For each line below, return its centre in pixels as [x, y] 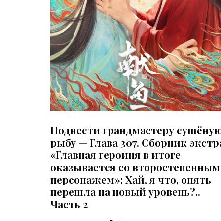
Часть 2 [69, 203]
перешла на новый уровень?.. [125, 191]
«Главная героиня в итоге [115, 154]
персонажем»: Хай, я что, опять [131, 179]
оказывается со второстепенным [135, 166]
